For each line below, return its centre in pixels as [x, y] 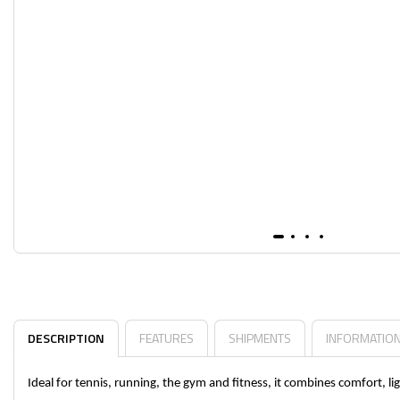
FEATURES [167, 338]
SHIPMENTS [260, 338]
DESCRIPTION [66, 338]
